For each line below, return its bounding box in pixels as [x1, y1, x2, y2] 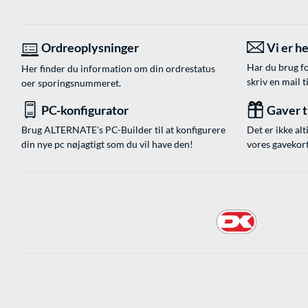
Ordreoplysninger [41, 40, 139, 56]
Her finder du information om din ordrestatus [21, 63, 215, 75]
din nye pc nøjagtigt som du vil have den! [21, 138, 193, 151]
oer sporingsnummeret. [21, 77, 121, 89]
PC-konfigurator [41, 102, 129, 118]
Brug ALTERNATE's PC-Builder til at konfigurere [21, 124, 225, 136]
